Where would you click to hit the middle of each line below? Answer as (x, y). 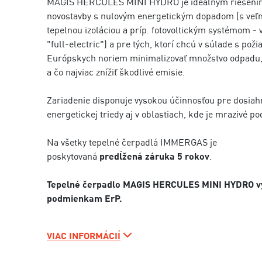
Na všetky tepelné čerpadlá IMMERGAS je (132, 142)
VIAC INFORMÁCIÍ (84, 236)
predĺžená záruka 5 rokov (154, 156)
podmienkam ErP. (85, 198)
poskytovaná (73, 156)
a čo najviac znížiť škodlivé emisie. (116, 72)
